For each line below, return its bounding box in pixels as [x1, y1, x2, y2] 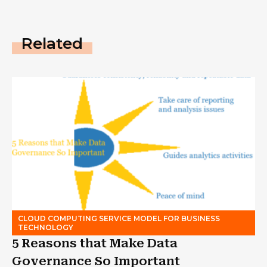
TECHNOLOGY [18, 222, 73, 232]
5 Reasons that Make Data [12, 235, 178, 250]
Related [21, 33, 83, 53]
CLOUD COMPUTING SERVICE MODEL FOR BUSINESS [18, 213, 220, 223]
